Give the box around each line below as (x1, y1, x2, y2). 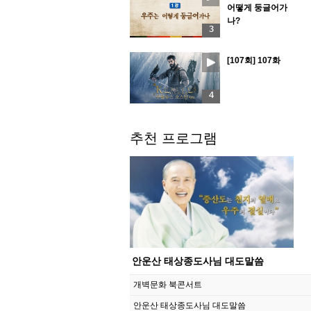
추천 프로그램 (130, 131, 217, 146)
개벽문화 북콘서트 (133, 280, 202, 289)
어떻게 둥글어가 (227, 3, 287, 12)
